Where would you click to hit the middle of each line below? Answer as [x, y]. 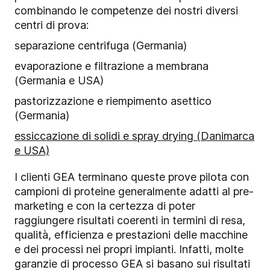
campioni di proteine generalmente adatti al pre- [134, 191]
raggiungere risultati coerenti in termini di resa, [130, 220]
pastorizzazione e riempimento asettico [113, 101]
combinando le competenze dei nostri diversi [126, 10]
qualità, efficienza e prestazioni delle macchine [131, 234]
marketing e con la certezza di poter [105, 206]
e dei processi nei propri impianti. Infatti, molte [129, 249]
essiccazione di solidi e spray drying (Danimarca [134, 136]
